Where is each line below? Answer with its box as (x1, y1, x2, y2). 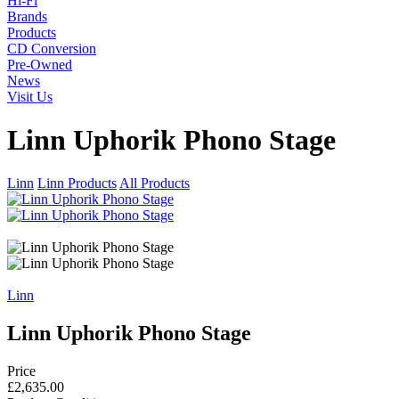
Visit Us (7, 88, 53, 104)
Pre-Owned (7, 56, 72, 72)
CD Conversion (7, 40, 96, 56)
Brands (7, 8, 47, 24)
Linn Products (37, 175, 117, 191)
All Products (119, 175, 190, 191)
